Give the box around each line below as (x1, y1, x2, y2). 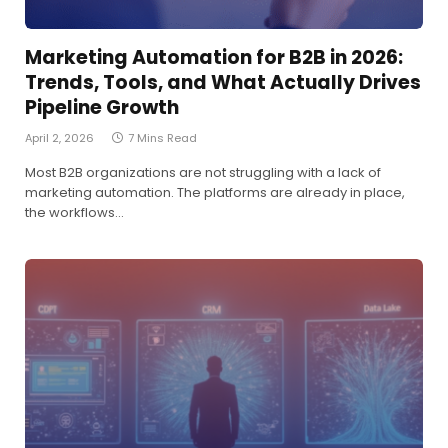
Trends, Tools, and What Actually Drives (25, 69, 421, 97)
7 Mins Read (128, 130, 197, 147)
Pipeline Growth (25, 94, 179, 122)
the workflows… (25, 203, 124, 223)
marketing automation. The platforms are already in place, (25, 183, 405, 203)
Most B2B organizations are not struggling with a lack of (25, 163, 381, 183)
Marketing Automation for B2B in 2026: (25, 44, 403, 72)
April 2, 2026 (25, 130, 94, 147)
